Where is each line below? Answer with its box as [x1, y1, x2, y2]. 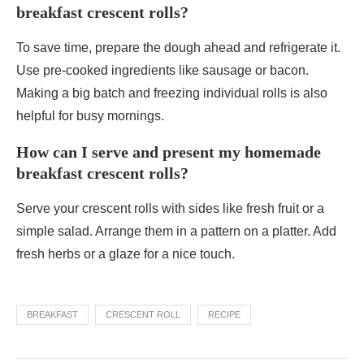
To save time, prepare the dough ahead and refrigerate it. [16, 41, 340, 55]
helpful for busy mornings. [16, 109, 164, 123]
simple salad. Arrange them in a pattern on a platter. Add [16, 224, 336, 239]
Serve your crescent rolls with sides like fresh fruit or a [16, 201, 324, 216]
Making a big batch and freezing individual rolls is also [16, 86, 327, 101]
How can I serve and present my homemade [16, 143, 321, 162]
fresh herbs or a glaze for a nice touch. [16, 247, 235, 262]
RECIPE [208, 310, 240, 320]
